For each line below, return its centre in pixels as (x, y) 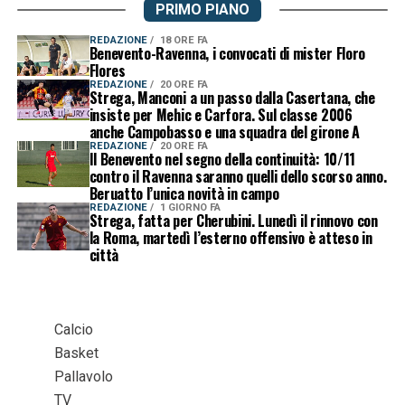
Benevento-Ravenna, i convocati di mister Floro (227, 53)
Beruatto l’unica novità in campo (184, 193)
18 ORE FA (184, 40)
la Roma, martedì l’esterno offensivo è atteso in (231, 237)
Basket (76, 353)
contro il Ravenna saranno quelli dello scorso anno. (238, 176)
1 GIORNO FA (190, 207)
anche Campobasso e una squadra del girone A (224, 132)
